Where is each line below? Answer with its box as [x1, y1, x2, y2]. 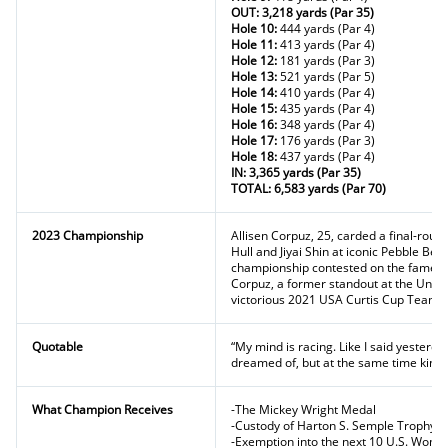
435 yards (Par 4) [280, 100, 375, 117]
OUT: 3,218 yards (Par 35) [231, 4, 374, 21]
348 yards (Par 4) [280, 116, 375, 133]
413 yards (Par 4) [280, 36, 375, 53]
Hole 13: [231, 68, 280, 85]
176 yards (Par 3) [280, 132, 375, 149]
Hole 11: [231, 36, 280, 53]
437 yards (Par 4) [280, 148, 375, 165]
